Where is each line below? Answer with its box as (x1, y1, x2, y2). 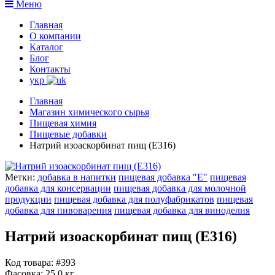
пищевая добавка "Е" (118, 171, 207, 182)
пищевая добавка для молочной (114, 182, 246, 193)
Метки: (5, 171, 37, 182)
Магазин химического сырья (29, 106, 149, 117)
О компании (29, 30, 81, 41)
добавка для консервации (5, 182, 111, 193)
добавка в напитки (37, 171, 116, 182)
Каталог (29, 41, 63, 52)
